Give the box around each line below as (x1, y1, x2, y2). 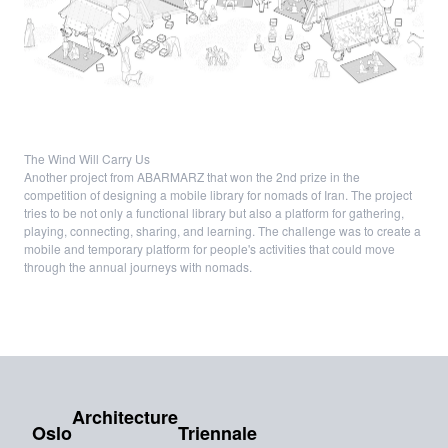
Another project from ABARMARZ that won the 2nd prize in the (24, 168, 360, 186)
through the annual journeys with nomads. (24, 258, 252, 276)
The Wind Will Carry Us (24, 150, 150, 168)
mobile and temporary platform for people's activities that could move (24, 240, 395, 258)
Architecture (72, 404, 178, 431)
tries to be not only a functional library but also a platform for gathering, (24, 204, 404, 222)
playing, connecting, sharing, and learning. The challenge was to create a (24, 222, 421, 240)
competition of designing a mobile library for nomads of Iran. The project (24, 186, 412, 204)
